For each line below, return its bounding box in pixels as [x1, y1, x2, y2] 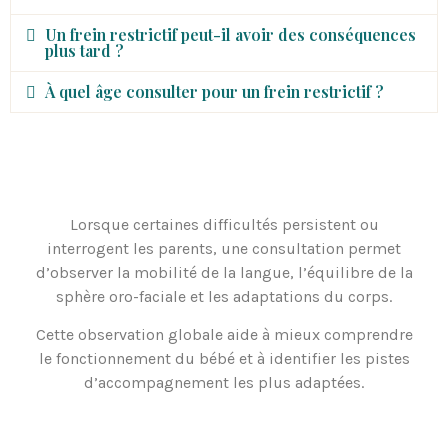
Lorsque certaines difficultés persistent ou [69, 214, 379, 234]
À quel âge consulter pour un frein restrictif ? [45, 80, 385, 102]
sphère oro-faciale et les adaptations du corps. [56, 286, 392, 306]
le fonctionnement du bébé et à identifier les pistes [38, 349, 410, 369]
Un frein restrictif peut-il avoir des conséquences [45, 23, 417, 45]
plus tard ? [45, 39, 125, 61]
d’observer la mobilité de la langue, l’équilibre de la [35, 262, 413, 282]
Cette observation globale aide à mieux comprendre [35, 325, 413, 345]
